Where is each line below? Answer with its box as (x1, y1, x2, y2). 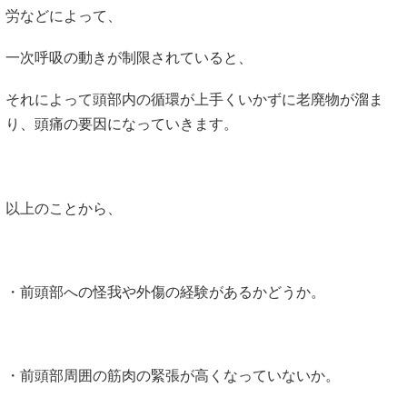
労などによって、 (5, 7, 122, 24)
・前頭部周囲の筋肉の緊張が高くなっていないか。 (5, 368, 340, 384)
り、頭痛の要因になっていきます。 (5, 116, 238, 133)
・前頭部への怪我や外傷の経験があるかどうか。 (5, 284, 325, 301)
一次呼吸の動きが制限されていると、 (5, 50, 253, 66)
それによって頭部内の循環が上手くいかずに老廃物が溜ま (5, 92, 383, 108)
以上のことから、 (5, 200, 122, 216)
